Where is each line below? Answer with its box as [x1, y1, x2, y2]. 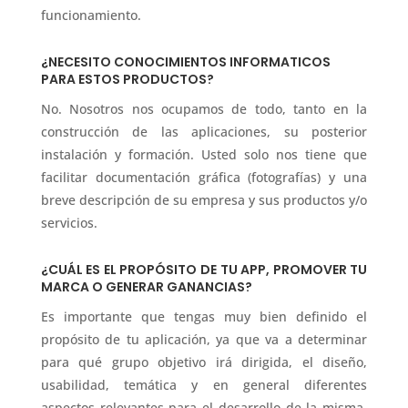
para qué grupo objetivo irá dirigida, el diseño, [40, 352, 368, 371]
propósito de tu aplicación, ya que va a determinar [40, 330, 368, 348]
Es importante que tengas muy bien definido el [40, 307, 368, 325]
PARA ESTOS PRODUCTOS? [40, 69, 214, 88]
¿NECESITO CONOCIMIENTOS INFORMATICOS [40, 52, 331, 71]
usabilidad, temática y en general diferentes [40, 375, 368, 393]
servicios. [40, 213, 97, 231]
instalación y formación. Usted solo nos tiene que [40, 145, 368, 163]
